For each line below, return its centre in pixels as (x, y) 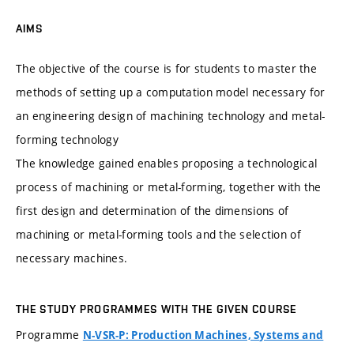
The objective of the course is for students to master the (166, 68)
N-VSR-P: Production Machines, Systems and (203, 335)
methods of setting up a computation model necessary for (171, 92)
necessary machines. (72, 258)
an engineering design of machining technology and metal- (171, 115)
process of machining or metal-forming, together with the (169, 186)
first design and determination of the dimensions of (153, 210)
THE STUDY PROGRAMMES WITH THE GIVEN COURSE (156, 309)
